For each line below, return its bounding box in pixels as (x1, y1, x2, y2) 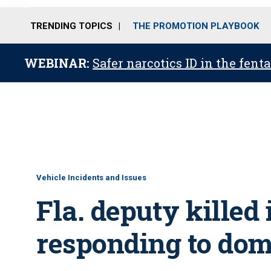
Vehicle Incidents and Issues (36, 173, 146, 182)
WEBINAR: (24, 55, 93, 71)
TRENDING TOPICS (30, 20, 113, 31)
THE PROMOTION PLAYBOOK (132, 20, 259, 31)
